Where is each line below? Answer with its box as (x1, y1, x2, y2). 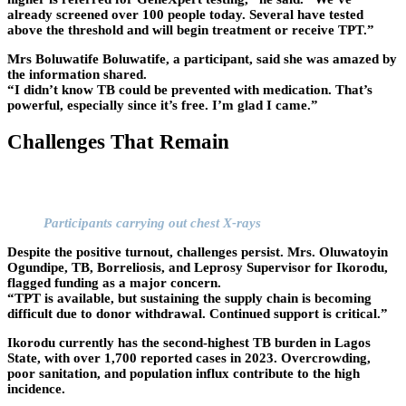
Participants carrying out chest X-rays (43, 215, 261, 230)
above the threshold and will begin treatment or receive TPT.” (7, 23, 374, 38)
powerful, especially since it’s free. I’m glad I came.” (7, 98, 318, 113)
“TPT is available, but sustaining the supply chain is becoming (7, 290, 372, 305)
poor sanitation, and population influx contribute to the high (7, 365, 360, 381)
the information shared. (7, 67, 147, 82)
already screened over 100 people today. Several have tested (7, 7, 363, 23)
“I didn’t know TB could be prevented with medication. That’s (7, 82, 372, 98)
